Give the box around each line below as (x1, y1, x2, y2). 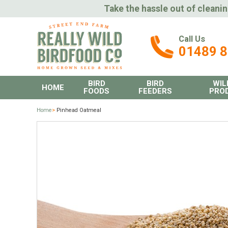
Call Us (178, 34, 205, 44)
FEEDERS (138, 87, 172, 96)
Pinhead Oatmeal (55, 107, 101, 114)
